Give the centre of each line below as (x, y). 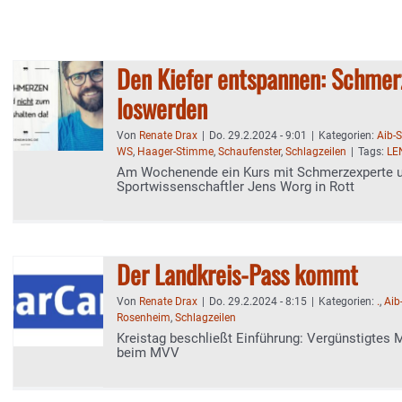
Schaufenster (249, 152)
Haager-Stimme (175, 152)
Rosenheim (144, 318)
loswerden (162, 108)
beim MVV (148, 353)
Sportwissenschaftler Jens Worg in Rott (236, 187)
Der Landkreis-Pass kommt (237, 274)
